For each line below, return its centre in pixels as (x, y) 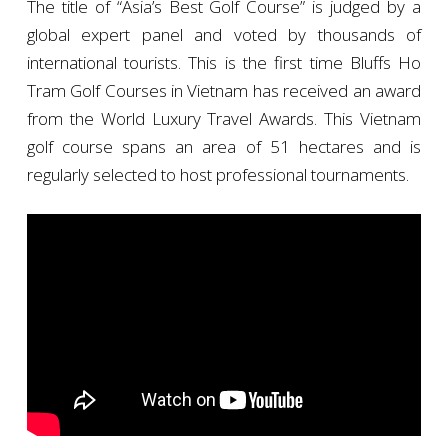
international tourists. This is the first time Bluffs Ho (224, 62)
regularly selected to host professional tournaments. (217, 174)
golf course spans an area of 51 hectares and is (224, 146)
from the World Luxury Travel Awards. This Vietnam (224, 118)
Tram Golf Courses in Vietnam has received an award (224, 90)
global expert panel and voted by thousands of (224, 34)
